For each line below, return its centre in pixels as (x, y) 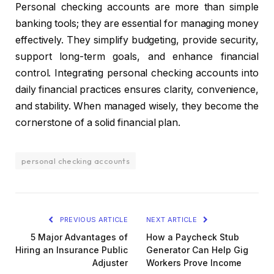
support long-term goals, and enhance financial (137, 56)
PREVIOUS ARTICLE (93, 219)
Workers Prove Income (194, 262)
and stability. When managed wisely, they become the (137, 106)
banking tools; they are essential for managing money (137, 23)
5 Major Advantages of (79, 237)
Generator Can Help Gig (197, 250)
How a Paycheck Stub (193, 237)
